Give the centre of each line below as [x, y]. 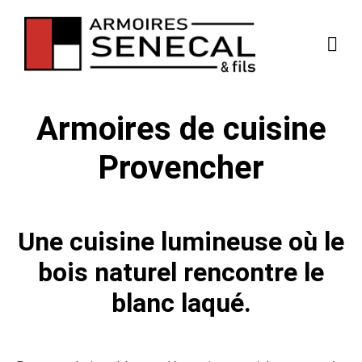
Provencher [181, 168]
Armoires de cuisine [181, 129]
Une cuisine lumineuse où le [181, 242]
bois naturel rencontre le [181, 272]
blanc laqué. [181, 303]
